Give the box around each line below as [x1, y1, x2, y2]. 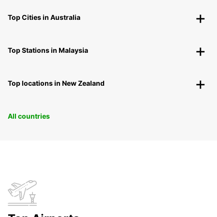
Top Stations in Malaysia [8, 46, 88, 55]
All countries [8, 112, 50, 121]
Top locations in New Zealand [8, 79, 105, 88]
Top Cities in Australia [8, 13, 80, 22]
